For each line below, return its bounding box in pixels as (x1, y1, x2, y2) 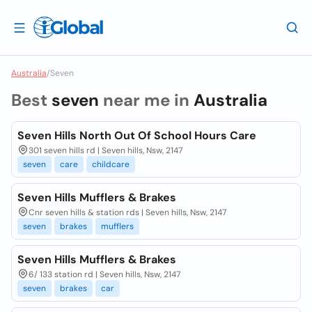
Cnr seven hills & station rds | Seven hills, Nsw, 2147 (29, 207, 226, 218)
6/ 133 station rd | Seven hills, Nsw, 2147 (29, 269, 180, 280)
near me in (99, 89, 194, 111)
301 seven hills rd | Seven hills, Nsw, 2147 (29, 145, 182, 156)
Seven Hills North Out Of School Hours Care (17, 128, 256, 143)
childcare (92, 159, 130, 170)
